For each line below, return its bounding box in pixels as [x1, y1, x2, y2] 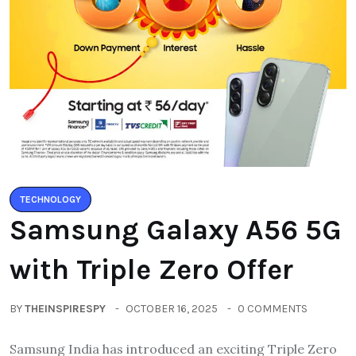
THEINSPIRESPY [25, 301, 106, 315]
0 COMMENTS [238, 301, 308, 315]
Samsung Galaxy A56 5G [10, 212, 342, 246]
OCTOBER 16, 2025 [126, 301, 218, 315]
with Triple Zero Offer [10, 252, 293, 286]
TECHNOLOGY [20, 193, 81, 205]
